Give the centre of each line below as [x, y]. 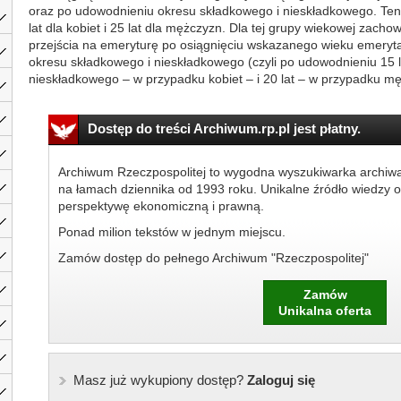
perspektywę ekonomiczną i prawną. [161, 206]
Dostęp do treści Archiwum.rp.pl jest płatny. [224, 128]
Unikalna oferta [325, 311]
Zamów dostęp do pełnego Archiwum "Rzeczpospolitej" [213, 258]
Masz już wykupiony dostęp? [158, 380]
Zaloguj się [279, 380]
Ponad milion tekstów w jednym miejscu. [171, 232]
